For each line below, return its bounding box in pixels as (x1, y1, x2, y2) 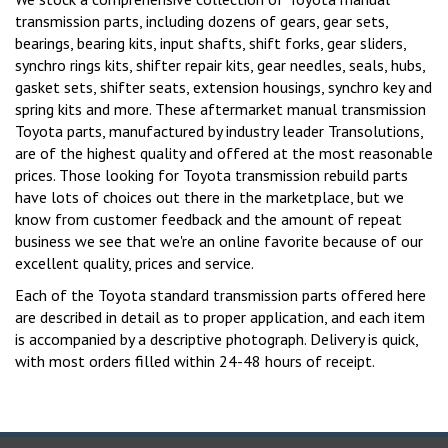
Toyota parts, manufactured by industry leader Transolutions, (15, 112, 423, 132)
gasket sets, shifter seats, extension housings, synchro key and (15, 68, 432, 88)
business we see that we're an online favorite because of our (15, 222, 423, 242)
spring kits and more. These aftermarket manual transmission (15, 90, 426, 110)
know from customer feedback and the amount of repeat (15, 200, 402, 220)
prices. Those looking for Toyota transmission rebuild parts (15, 156, 408, 176)
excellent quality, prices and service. (15, 244, 254, 264)
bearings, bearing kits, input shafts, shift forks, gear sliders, (15, 24, 406, 44)
